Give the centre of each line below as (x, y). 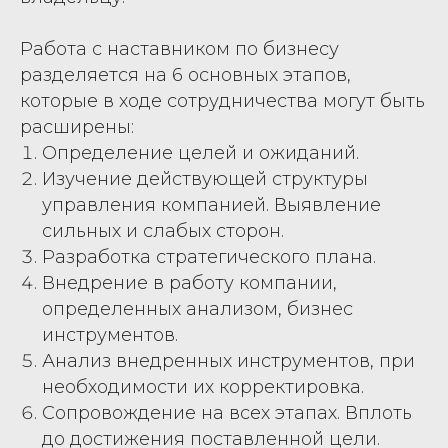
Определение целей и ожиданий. (200, 152)
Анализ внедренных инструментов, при (228, 360)
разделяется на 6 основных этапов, (185, 74)
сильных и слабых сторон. (163, 230)
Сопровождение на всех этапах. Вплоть (227, 412)
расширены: (77, 126)
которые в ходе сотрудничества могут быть (222, 100)
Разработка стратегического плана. (209, 256)
